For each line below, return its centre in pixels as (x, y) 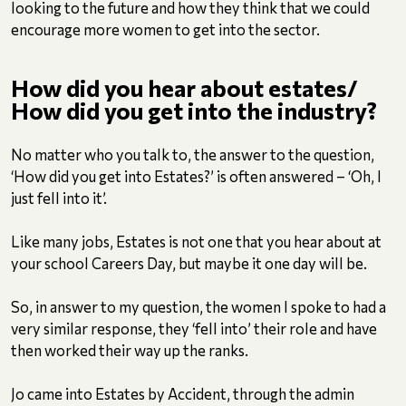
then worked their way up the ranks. (130, 350)
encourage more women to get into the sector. (165, 29)
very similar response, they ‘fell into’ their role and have (194, 329)
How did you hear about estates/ (184, 88)
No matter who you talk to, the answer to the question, (193, 155)
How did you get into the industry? (194, 111)
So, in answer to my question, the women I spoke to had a (198, 307)
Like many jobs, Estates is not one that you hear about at (196, 242)
